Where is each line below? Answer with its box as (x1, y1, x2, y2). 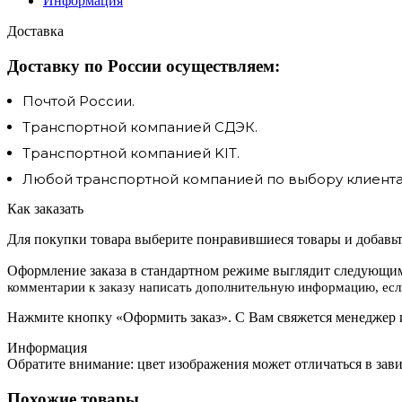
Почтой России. (22, 92, 135, 110)
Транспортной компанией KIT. (22, 144, 240, 162)
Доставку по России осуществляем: (7, 56, 280, 75)
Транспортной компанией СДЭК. (22, 118, 258, 136)
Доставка (7, 22, 64, 39)
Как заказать (7, 201, 83, 217)
